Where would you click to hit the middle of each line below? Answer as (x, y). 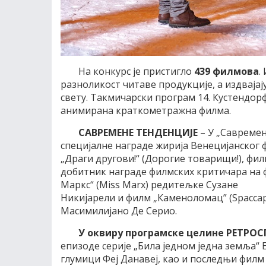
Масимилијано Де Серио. (119, 211)
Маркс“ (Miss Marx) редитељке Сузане (149, 185)
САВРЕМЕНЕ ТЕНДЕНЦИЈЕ (138, 132)
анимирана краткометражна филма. (146, 110)
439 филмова (227, 71)
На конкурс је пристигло (136, 71)
